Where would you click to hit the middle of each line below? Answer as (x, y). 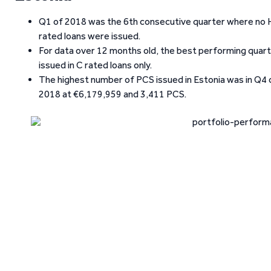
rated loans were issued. (90, 36)
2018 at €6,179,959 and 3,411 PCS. (113, 94)
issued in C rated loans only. (95, 65)
